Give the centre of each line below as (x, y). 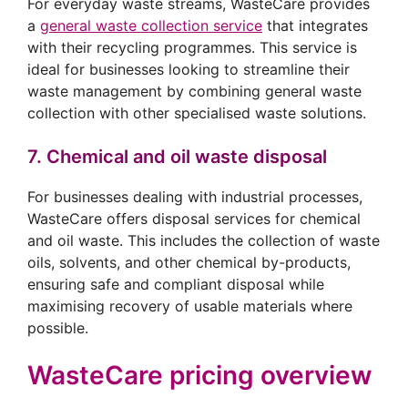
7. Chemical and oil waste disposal (177, 157)
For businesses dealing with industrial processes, (195, 197)
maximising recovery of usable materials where (190, 306)
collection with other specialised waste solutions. (197, 113)
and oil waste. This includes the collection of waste (204, 241)
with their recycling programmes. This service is (192, 48)
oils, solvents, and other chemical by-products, (189, 263)
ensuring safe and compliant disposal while (176, 285)
